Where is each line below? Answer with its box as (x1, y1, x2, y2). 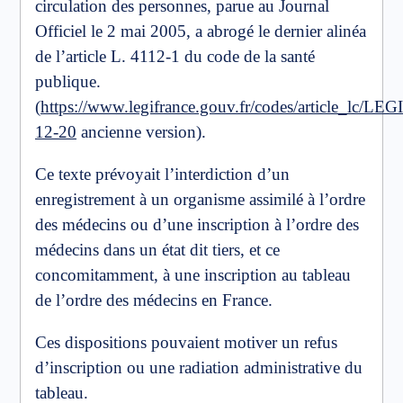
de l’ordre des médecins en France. (35, 290, 273, 309)
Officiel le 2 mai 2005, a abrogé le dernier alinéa (35, 21, 366, 40)
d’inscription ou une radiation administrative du (35, 357, 363, 377)
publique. (35, 71, 101, 91)
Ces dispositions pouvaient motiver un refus (35, 332, 337, 352)
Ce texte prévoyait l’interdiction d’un (35, 164, 290, 184)
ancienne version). (76, 121, 206, 141)
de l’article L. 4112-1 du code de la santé (35, 46, 315, 66)
